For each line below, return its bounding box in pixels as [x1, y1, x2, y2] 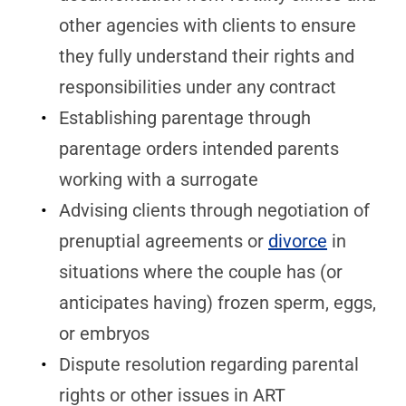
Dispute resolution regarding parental [59, 353, 359, 375]
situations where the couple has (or [59, 261, 343, 283]
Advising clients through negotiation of [59, 199, 370, 221]
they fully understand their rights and [59, 45, 354, 67]
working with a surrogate [59, 169, 258, 190]
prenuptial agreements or [59, 230, 268, 252]
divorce [268, 230, 327, 252]
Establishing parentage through [59, 107, 311, 129]
